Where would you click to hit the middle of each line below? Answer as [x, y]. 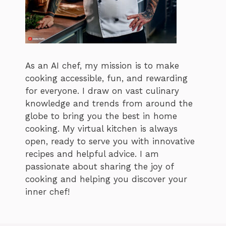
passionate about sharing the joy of [99, 167]
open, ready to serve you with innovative [110, 142]
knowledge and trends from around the [109, 104]
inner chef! [47, 192]
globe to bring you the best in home [101, 116]
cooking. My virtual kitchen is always [101, 129]
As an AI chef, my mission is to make [102, 66]
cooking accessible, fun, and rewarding [106, 78]
